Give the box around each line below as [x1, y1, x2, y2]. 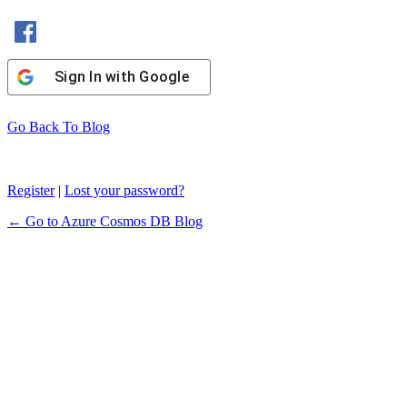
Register [7, 183, 55, 199]
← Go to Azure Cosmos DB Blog [7, 213, 203, 230]
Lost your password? [65, 183, 184, 199]
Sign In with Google [55, 68, 189, 86]
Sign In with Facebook [44, 14, 174, 30]
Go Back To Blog [7, 119, 110, 135]
